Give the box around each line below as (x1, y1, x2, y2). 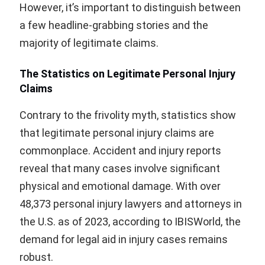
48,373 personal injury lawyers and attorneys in (20, 198, 242, 211)
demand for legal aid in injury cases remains (20, 233, 228, 246)
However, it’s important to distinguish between (20, 1, 241, 14)
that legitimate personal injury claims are (20, 127, 214, 140)
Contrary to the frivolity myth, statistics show (20, 109, 236, 122)
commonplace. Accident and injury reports (20, 144, 221, 157)
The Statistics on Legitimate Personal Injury (20, 67, 235, 80)
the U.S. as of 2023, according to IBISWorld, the (20, 215, 241, 228)
